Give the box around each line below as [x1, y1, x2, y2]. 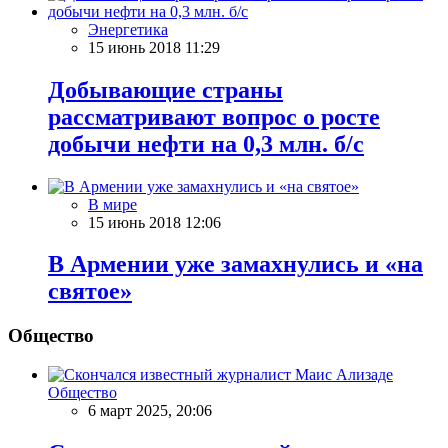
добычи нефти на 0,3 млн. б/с [48, 130, 364, 157]
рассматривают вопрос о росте [48, 103, 380, 130]
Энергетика [88, 20, 168, 38]
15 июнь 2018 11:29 [88, 38, 220, 56]
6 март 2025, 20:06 [88, 402, 212, 420]
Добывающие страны [48, 76, 283, 103]
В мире [88, 195, 137, 213]
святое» [48, 278, 132, 305]
